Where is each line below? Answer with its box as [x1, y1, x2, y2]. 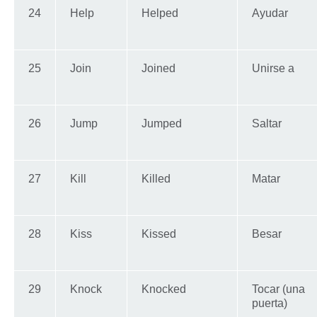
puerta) [252, 297, 287, 310]
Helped [142, 7, 178, 20]
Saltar [252, 117, 282, 130]
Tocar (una [252, 283, 305, 296]
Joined [142, 62, 175, 75]
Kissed [142, 228, 176, 241]
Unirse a [252, 62, 294, 75]
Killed [142, 173, 171, 185]
